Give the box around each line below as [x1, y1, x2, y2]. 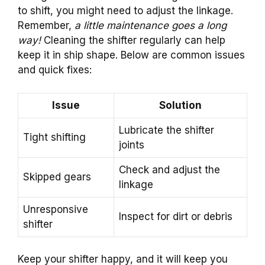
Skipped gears [23, 170, 91, 183]
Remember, [18, 20, 75, 32]
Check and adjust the [119, 163, 220, 176]
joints [119, 138, 144, 151]
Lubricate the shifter [119, 124, 214, 136]
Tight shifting [23, 131, 86, 143]
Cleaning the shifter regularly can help [41, 34, 225, 47]
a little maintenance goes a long [75, 20, 227, 32]
